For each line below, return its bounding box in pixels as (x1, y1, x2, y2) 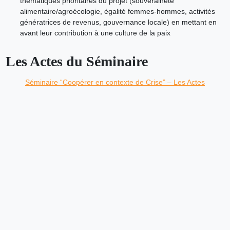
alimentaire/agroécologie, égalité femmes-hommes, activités (20, 7, 215, 15)
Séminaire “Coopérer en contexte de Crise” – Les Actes (25, 78, 205, 86)
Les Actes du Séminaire (5, 53, 148, 69)
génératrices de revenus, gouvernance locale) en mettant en (20, 17, 217, 26)
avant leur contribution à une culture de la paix (20, 28, 170, 37)
